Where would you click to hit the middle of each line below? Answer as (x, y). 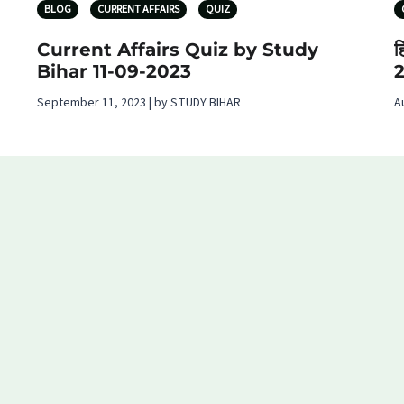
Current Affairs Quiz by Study (178, 49)
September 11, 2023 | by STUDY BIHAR (139, 102)
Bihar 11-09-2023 (114, 71)
